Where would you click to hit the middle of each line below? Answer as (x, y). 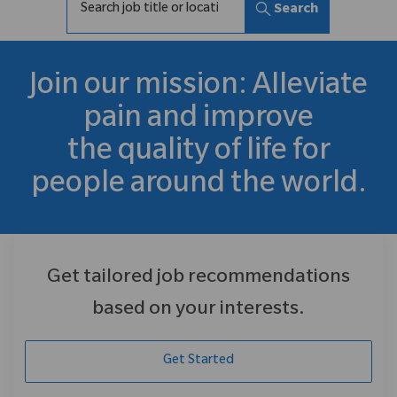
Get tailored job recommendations (198, 279)
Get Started (198, 362)
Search (296, 10)
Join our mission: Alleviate (198, 89)
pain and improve (198, 121)
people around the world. (198, 187)
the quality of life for (198, 154)
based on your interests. (198, 311)
